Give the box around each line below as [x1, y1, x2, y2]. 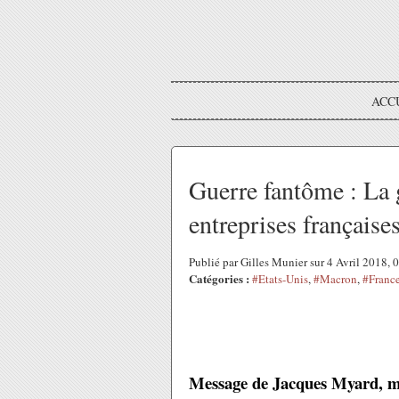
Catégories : [189, 270, 249, 287]
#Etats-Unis [252, 271, 308, 287]
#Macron [313, 271, 357, 287]
